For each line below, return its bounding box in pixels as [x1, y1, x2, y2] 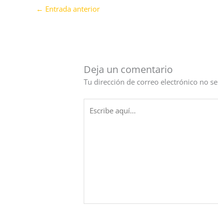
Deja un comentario [84, 63, 173, 76]
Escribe [83, 99, 108, 109]
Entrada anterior [43, 4, 100, 14]
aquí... [83, 110, 104, 121]
